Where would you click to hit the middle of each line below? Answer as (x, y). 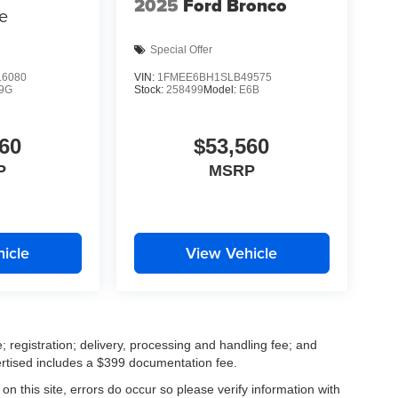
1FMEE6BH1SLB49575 (214, 77)
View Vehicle (232, 252)
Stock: (150, 89)
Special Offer (181, 50)
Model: (221, 89)
